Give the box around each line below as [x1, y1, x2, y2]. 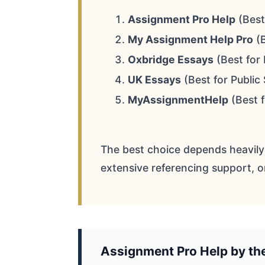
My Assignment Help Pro [128, 33, 253, 46]
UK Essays [128, 73, 181, 86]
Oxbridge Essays [128, 53, 214, 66]
